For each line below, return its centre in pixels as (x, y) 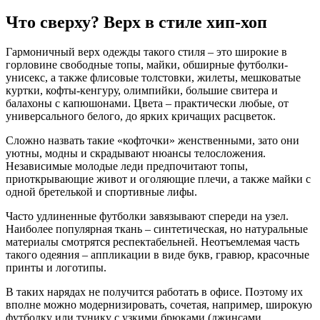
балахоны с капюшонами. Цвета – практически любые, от (147, 104)
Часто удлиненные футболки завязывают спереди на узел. (147, 216)
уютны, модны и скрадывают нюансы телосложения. (136, 154)
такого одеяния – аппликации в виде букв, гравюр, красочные (157, 255)
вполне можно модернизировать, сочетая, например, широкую (159, 305)
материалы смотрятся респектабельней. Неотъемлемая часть (152, 242)
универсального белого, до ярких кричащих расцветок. (141, 116)
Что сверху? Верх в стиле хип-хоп (136, 22)
